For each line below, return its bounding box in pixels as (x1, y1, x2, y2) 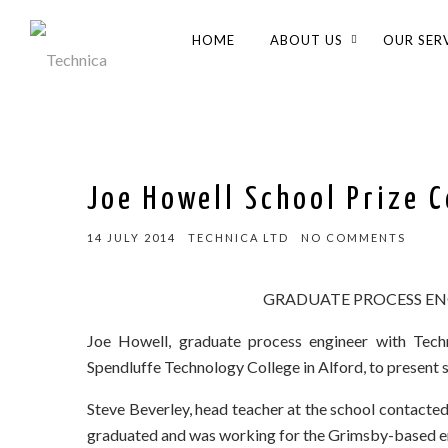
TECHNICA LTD (188, 231, 289, 244)
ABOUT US (270, 32, 343, 48)
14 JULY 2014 (87, 231, 176, 244)
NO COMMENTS (301, 231, 406, 244)
